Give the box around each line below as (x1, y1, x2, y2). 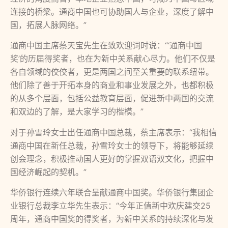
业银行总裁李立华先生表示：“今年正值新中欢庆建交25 (10, 200, 211, 211)
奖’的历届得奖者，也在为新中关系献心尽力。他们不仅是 (10, 53, 215, 64)
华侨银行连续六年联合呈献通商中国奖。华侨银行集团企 (10, 187, 214, 197)
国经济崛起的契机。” (10, 166, 87, 177)
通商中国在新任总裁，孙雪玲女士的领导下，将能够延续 (10, 140, 214, 151)
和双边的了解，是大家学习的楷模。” (10, 106, 144, 117)
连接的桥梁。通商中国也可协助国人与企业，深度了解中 (10, 6, 214, 17)
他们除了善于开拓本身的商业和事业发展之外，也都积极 (10, 80, 214, 91)
